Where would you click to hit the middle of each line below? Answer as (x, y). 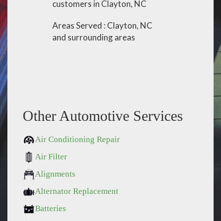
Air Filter (51, 157)
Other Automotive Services (103, 116)
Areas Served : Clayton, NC (103, 25)
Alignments (55, 174)
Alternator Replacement (77, 191)
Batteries (51, 208)
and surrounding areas (94, 37)
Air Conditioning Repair (77, 139)
